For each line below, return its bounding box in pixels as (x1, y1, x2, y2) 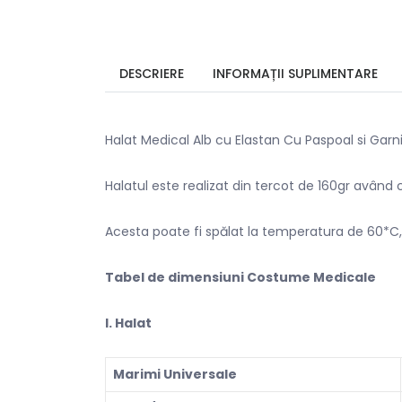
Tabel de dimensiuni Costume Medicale (105, 267, 376, 286)
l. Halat (105, 313, 152, 332)
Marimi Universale (113, 364, 237, 383)
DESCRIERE (119, 64, 184, 83)
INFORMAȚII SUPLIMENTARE (213, 64, 378, 83)
